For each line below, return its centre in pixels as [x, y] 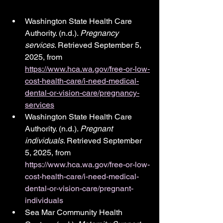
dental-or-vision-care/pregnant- [79, 188]
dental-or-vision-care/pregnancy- [82, 93]
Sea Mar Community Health [75, 212]
